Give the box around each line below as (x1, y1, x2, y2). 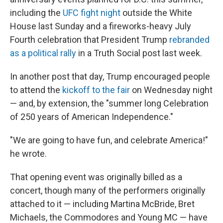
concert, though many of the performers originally (10, 185, 206, 196)
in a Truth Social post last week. (76, 47, 202, 58)
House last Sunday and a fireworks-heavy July (10, 20, 191, 31)
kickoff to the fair (62, 84, 130, 95)
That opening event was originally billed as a (10, 171, 182, 182)
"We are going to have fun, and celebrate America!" (10, 134, 208, 145)
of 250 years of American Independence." (10, 111, 173, 122)
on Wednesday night (130, 84, 213, 95)
